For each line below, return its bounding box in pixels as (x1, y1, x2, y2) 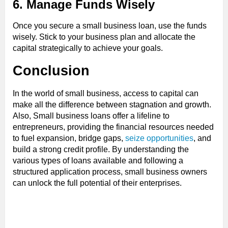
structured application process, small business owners (13, 167, 207, 176)
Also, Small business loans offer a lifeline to (13, 111, 169, 120)
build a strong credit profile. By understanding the (13, 145, 189, 154)
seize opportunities (125, 133, 193, 142)
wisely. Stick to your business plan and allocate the (13, 32, 195, 41)
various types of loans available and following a (13, 156, 183, 165)
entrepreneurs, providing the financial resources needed (13, 122, 214, 131)
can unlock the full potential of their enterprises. (13, 178, 182, 187)
